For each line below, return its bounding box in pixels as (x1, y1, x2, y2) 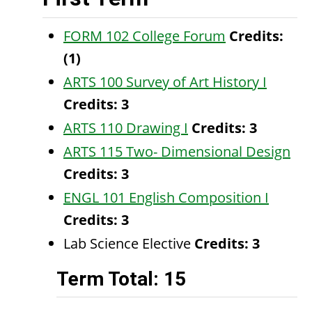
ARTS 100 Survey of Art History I (63, 72, 267, 91)
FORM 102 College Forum (63, 26, 226, 45)
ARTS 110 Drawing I (63, 118, 188, 137)
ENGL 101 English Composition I (63, 188, 269, 207)
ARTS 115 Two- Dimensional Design (63, 142, 290, 161)
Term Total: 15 (56, 267, 186, 290)
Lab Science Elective (63, 234, 194, 253)
